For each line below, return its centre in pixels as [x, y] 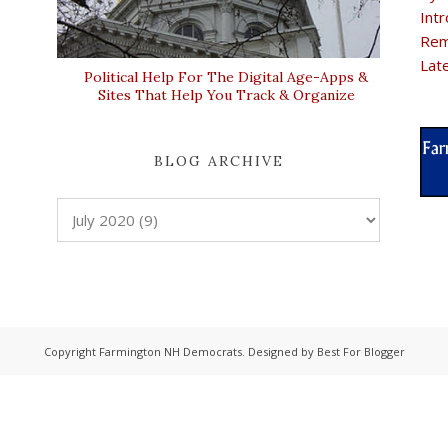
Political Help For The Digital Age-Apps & [226, 77]
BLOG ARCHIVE [218, 161]
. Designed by [279, 351]
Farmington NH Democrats [170, 351]
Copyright [71, 351]
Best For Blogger [360, 351]
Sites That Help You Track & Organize [226, 95]
